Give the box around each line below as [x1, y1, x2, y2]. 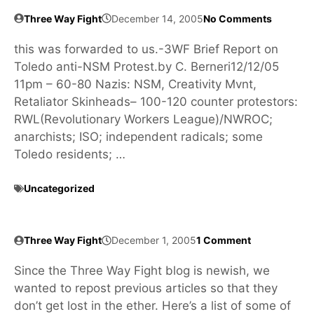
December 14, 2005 [111, 12, 203, 25]
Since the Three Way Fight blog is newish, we [14, 264, 270, 278]
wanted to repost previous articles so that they [14, 281, 278, 296]
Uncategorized [24, 182, 95, 195]
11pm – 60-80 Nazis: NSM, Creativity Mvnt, [14, 76, 257, 91]
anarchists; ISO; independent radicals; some [14, 129, 263, 144]
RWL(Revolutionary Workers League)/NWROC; [14, 111, 273, 126]
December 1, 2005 [111, 234, 196, 247]
